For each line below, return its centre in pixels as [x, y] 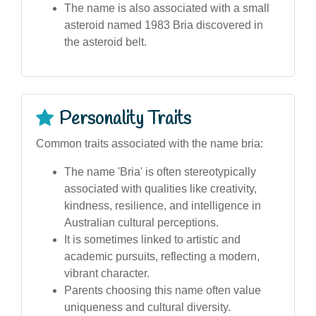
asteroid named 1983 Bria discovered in [164, 25]
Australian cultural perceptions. [141, 222]
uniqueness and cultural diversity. [147, 307]
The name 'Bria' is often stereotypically [160, 171]
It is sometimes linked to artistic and [152, 239]
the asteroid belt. [105, 42]
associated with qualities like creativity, [160, 188]
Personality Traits [125, 119]
